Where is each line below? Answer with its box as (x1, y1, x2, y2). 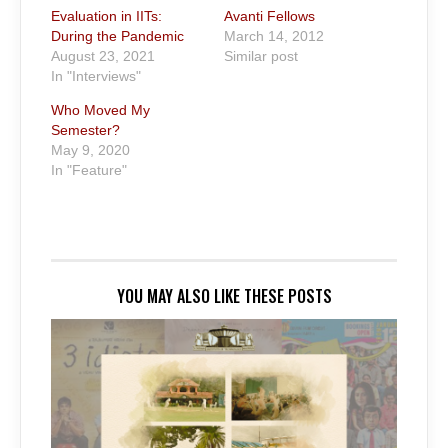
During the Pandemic (51, 27, 184, 44)
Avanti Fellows (224, 7, 315, 24)
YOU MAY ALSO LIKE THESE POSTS (116, 284, 332, 309)
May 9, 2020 (51, 141, 130, 158)
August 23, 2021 (51, 47, 155, 64)
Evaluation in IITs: (51, 7, 162, 24)
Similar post (224, 47, 298, 64)
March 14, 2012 (224, 27, 324, 44)
